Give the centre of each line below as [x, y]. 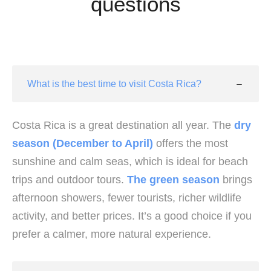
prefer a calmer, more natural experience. [112, 234]
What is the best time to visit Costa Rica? [114, 84]
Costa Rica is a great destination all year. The [123, 126]
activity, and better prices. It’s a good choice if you [132, 216]
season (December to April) [83, 144]
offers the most [191, 144]
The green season [173, 180]
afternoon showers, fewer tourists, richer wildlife [127, 198]
